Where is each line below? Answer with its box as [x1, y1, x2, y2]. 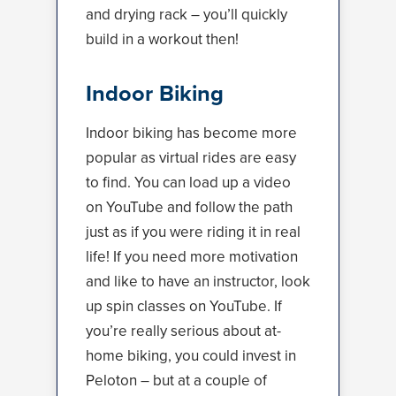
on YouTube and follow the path [86, 196, 293, 218]
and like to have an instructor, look [86, 270, 310, 293]
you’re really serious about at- [86, 320, 281, 342]
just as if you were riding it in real [86, 221, 301, 243]
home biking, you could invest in [86, 345, 296, 367]
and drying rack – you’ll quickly [86, 4, 287, 26]
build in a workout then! [86, 28, 239, 50]
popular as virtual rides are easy [86, 147, 296, 169]
